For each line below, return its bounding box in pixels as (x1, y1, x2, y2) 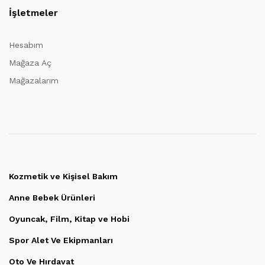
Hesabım (9, 40, 43, 50)
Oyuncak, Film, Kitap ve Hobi (9, 214, 130, 224)
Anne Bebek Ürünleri (9, 192, 95, 202)
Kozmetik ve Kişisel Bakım (9, 171, 118, 181)
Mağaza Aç (9, 57, 51, 67)
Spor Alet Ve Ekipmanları (9, 235, 113, 245)
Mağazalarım (9, 75, 59, 85)
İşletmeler (9, 7, 58, 18)
